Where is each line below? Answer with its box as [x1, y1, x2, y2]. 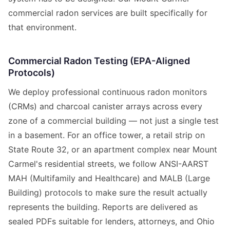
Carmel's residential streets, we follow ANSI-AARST [8, 159, 208, 169]
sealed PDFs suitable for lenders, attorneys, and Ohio [8, 216, 215, 227]
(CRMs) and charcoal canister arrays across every [8, 101, 202, 112]
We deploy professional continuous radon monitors [8, 87, 207, 98]
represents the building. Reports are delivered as [8, 202, 198, 213]
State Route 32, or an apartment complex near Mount [8, 144, 217, 155]
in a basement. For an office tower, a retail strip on [8, 130, 205, 141]
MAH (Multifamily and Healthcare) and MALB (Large [8, 173, 210, 184]
